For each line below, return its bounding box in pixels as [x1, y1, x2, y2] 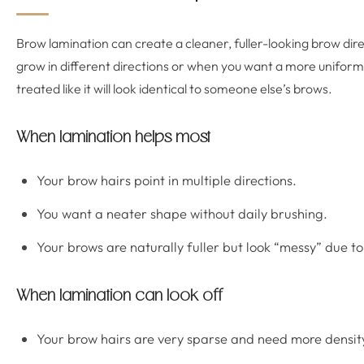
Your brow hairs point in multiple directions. [37, 171, 297, 188]
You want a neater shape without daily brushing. [37, 205, 327, 222]
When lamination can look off [16, 288, 223, 305]
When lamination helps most [16, 130, 210, 146]
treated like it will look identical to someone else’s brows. [16, 80, 332, 97]
